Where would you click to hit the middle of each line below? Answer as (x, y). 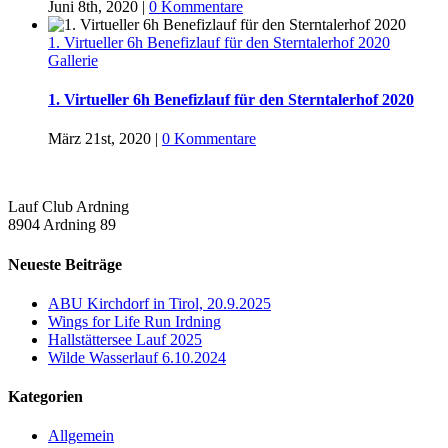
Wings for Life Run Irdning (134, 321)
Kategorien (45, 397)
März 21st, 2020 (99, 139)
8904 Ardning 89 (62, 225)
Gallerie (73, 60)
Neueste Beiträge (65, 264)
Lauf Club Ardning (68, 207)
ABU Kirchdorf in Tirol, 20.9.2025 (159, 303)
